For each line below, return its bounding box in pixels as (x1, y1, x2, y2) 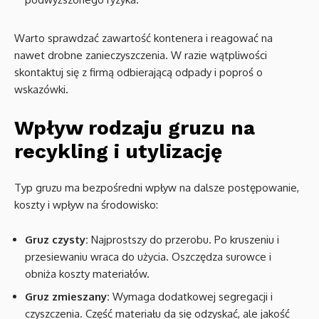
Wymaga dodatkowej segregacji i (110, 289, 273, 303)
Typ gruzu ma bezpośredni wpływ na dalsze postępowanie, (14, 181, 299, 194)
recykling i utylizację (14, 140, 222, 163)
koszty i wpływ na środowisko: (14, 198, 158, 211)
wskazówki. (14, 83, 68, 96)
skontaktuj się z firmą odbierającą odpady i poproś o (14, 66, 263, 79)
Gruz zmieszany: (25, 289, 110, 303)
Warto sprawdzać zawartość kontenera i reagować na (14, 31, 273, 45)
